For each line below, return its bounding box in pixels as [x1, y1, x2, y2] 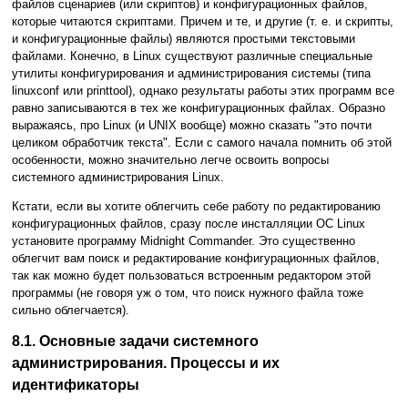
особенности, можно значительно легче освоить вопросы [12, 153, 329, 168]
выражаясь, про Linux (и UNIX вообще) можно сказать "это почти [12, 118, 372, 133]
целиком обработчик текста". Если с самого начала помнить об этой [12, 136, 392, 150]
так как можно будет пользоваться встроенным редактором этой [12, 269, 371, 283]
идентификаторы [12, 377, 139, 393]
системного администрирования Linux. [12, 170, 224, 185]
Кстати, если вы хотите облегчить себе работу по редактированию [12, 199, 381, 214]
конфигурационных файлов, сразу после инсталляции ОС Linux [12, 217, 365, 231]
